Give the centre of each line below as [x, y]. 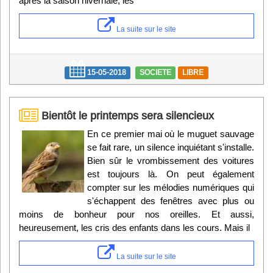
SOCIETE [155, 73]
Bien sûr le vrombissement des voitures [171, 161]
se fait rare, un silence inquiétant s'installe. [171, 147]
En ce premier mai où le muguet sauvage [171, 134]
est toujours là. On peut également [171, 174]
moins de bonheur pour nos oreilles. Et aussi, [136, 214]
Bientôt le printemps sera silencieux [126, 116]
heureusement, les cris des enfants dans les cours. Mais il [134, 228]
